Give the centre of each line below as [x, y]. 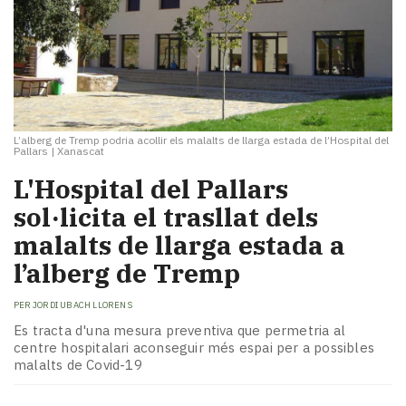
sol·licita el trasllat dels [166, 217]
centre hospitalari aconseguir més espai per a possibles [194, 348]
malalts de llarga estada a [179, 246]
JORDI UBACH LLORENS [82, 304]
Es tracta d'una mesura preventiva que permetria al [180, 331]
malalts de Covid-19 [78, 365]
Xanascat [81, 151]
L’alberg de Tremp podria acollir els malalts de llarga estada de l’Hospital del [201, 140]
